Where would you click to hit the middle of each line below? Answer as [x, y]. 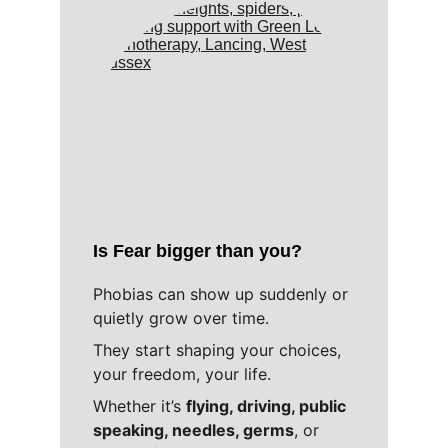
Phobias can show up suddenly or [222, 294]
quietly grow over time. [183, 318]
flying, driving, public [267, 406]
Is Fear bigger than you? [197, 251]
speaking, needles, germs [193, 430]
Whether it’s [139, 406]
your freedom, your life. [184, 374]
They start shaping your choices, [219, 350]
